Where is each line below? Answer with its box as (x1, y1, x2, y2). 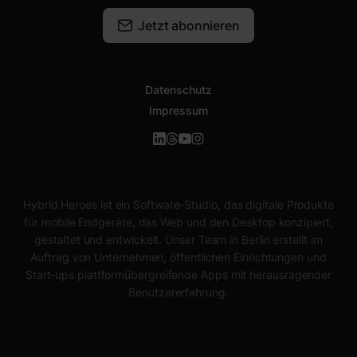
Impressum (149, 104, 208, 117)
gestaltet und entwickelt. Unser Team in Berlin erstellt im (34, 233, 323, 246)
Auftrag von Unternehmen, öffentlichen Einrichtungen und (30, 250, 327, 264)
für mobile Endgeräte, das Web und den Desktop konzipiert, (24, 215, 333, 229)
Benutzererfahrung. (128, 285, 229, 299)
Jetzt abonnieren (138, 18, 240, 33)
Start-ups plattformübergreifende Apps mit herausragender (25, 268, 332, 281)
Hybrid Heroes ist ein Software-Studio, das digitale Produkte (23, 198, 334, 211)
